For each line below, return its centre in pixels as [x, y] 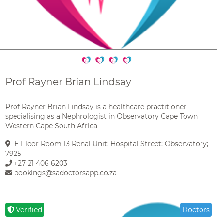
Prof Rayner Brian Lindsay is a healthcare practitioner [96, 107]
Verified [28, 210]
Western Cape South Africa [51, 126]
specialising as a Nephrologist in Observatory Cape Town [101, 116]
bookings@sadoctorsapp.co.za [64, 173]
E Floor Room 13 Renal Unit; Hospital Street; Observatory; [109, 144]
